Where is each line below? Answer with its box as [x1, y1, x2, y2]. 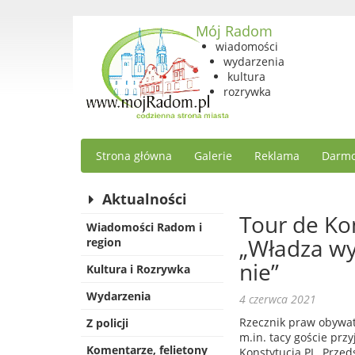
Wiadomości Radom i [86, 219, 202, 235]
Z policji [86, 315, 128, 330]
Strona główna [96, 148, 172, 163]
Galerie [194, 148, 232, 163]
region [86, 235, 121, 250]
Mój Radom [196, 21, 273, 40]
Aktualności [102, 189, 188, 208]
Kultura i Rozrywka [86, 261, 190, 277]
